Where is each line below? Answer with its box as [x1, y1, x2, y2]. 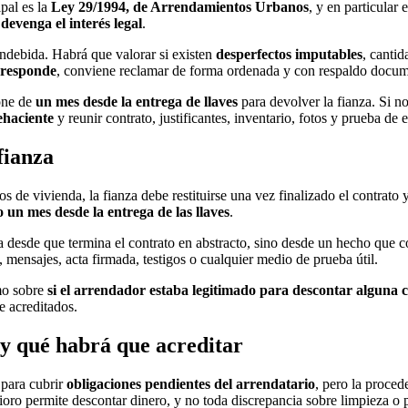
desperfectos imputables [216, 46, 362, 63]
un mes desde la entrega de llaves [36, 94, 238, 110]
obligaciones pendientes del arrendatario [66, 375, 315, 392]
